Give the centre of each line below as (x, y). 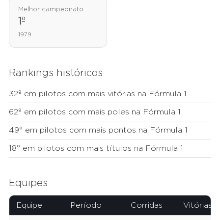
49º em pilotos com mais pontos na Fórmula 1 (98, 130)
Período (86, 206)
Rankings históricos (56, 73)
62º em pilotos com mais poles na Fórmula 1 (95, 112)
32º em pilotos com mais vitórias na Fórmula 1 (98, 94)
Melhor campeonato (51, 10)
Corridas (147, 206)
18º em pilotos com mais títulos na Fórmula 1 (96, 149)
